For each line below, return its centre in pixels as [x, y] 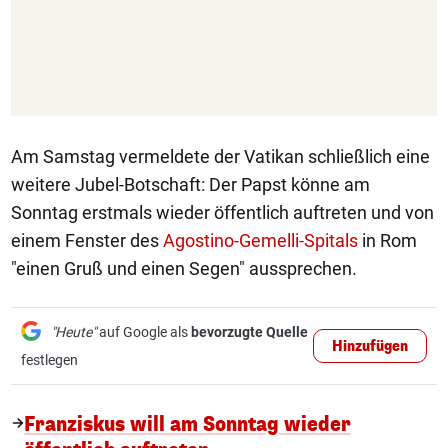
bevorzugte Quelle [249, 332]
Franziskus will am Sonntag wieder [187, 424]
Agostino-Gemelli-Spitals [260, 240]
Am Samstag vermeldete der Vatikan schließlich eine [220, 156]
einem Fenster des [87, 240]
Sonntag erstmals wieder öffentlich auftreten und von [222, 212]
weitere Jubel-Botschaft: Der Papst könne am [190, 184]
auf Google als [143, 332]
